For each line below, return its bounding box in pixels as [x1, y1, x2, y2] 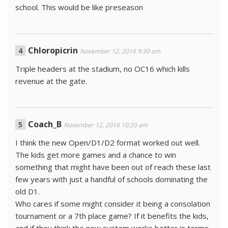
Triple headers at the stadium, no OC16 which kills [15, 63, 190, 74]
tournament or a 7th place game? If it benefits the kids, [15, 210, 209, 221]
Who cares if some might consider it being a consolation [15, 198, 210, 209]
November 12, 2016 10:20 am [64, 120, 148, 129]
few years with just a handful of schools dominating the [15, 174, 208, 184]
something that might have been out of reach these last [15, 161, 211, 172]
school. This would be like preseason [15, 2, 143, 12]
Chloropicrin [28, 44, 78, 56]
